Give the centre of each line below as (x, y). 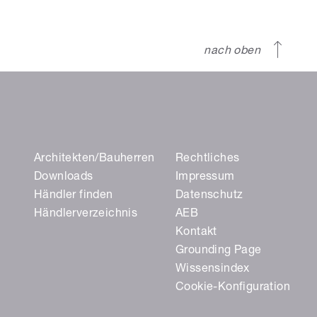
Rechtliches (208, 160)
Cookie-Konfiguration (233, 288)
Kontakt (196, 233)
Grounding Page (219, 252)
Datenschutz (209, 196)
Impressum (205, 178)
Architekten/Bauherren (94, 160)
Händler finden (74, 196)
